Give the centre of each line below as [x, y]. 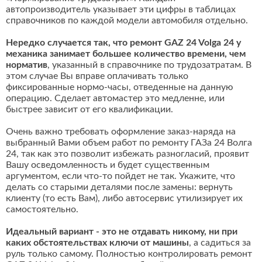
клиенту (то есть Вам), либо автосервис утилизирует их [124, 199]
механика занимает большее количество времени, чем [126, 54]
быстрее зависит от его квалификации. [89, 110]
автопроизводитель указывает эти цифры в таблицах [121, 10]
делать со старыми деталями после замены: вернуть [119, 187]
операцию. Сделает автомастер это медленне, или [115, 99]
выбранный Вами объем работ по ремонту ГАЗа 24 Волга [129, 143]
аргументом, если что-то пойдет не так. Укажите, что [120, 176]
